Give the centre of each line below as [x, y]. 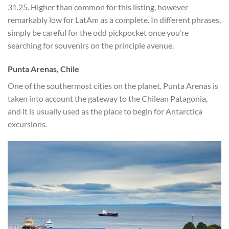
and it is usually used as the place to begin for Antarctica [105, 111]
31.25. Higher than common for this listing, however [98, 7]
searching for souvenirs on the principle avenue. [91, 45]
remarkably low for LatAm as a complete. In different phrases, [114, 20]
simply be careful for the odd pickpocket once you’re [98, 33]
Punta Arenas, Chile [43, 68]
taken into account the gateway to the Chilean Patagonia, [108, 98]
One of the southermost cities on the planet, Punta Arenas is [113, 85]
